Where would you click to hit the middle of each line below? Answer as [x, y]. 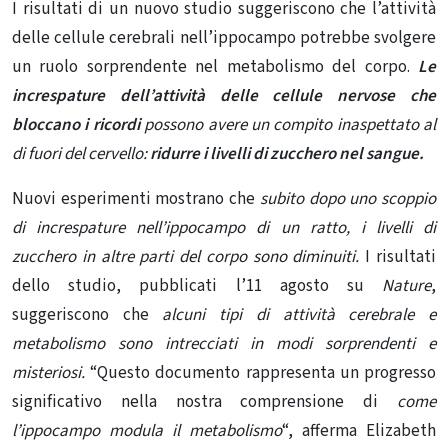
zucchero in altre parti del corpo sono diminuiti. [186, 256]
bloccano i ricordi [76, 124]
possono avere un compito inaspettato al [290, 124]
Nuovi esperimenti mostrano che [136, 198]
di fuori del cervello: [81, 153]
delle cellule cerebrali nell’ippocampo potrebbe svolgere [224, 37]
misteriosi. [51, 372]
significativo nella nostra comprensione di [204, 401]
